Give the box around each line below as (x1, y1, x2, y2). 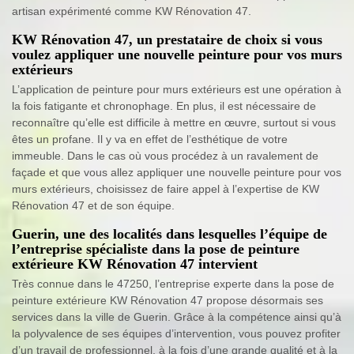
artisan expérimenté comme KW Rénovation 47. (12, 4, 251, 17)
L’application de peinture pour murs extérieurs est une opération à (12, 82, 341, 96)
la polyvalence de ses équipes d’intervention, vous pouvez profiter (12, 326, 341, 340)
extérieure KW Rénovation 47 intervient (12, 255, 258, 272)
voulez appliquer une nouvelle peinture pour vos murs (12, 46, 342, 62)
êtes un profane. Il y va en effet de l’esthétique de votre (12, 132, 288, 145)
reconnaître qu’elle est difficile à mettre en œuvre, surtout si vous (12, 115, 336, 129)
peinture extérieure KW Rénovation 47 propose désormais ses (12, 293, 323, 307)
